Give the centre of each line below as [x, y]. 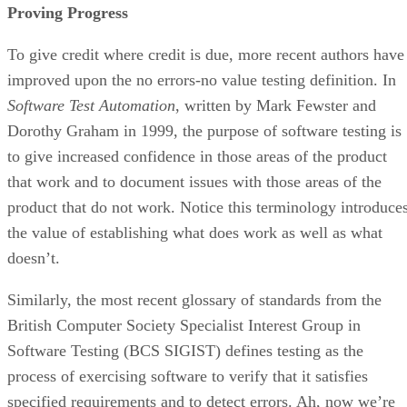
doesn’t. [34, 258]
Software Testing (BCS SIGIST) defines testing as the [185, 350]
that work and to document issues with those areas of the [194, 181]
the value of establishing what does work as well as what [195, 232]
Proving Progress [68, 12]
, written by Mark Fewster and [276, 105]
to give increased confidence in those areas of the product [197, 156]
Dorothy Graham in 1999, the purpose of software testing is [204, 130]
